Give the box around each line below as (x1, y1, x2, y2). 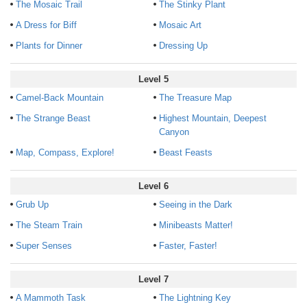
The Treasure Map (158, 93, 232, 103)
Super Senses (16, 241, 72, 251)
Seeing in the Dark (158, 199, 232, 210)
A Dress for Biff (16, 20, 77, 30)
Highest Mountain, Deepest (158, 113, 267, 123)
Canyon (158, 127, 189, 137)
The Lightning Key (158, 293, 231, 303)
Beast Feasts (158, 147, 212, 158)
